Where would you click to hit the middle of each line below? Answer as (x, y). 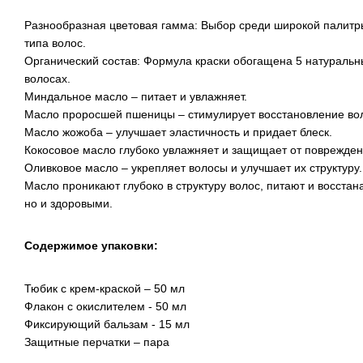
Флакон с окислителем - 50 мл (105, 306)
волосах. (47, 79)
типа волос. (55, 43)
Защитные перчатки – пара (97, 342)
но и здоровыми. (68, 204)
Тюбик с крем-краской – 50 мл (105, 288)
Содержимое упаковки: (91, 246)
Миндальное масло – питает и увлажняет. (136, 97)
